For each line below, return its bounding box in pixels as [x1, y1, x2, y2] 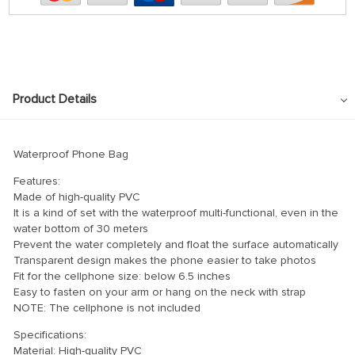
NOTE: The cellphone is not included [13, 300, 200, 315]
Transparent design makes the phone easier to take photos [13, 253, 316, 267]
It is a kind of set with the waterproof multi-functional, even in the [13, 205, 338, 219]
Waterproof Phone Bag [13, 147, 128, 161]
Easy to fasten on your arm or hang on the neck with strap [13, 284, 306, 299]
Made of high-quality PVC [13, 189, 140, 204]
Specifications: [13, 327, 86, 342]
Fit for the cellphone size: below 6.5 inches [13, 269, 231, 283]
